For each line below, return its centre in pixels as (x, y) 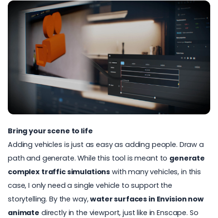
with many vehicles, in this (156, 172)
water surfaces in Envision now (147, 199)
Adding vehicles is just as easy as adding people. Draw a (106, 144)
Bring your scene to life (50, 131)
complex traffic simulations (59, 172)
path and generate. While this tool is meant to (89, 158)
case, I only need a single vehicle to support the (90, 185)
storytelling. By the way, (49, 199)
